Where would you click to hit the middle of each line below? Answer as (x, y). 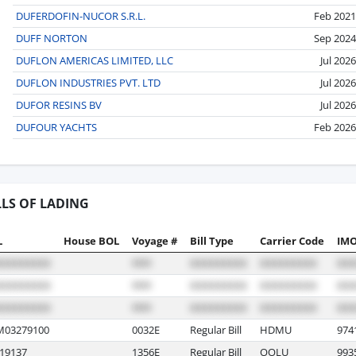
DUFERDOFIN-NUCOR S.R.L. (81, 15)
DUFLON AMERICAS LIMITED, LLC (95, 60)
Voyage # (155, 240)
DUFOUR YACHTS (56, 127)
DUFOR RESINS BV (59, 104)
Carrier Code (292, 240)
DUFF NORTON (52, 38)
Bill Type (212, 240)
